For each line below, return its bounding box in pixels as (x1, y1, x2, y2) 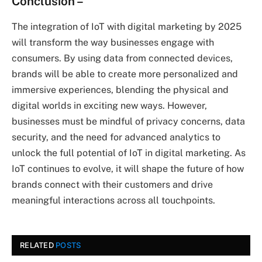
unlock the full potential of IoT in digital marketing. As (12, 147, 246, 159)
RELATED (20, 240, 56, 250)
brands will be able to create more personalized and (12, 68, 238, 80)
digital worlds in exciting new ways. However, (12, 100, 207, 112)
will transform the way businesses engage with (12, 37, 214, 49)
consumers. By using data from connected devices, (12, 53, 233, 64)
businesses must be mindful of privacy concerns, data (12, 116, 245, 127)
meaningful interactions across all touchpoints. (12, 195, 215, 206)
